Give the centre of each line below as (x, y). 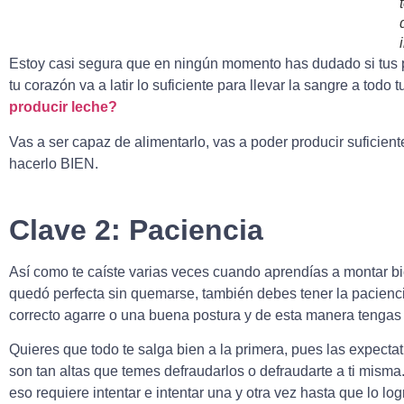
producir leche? (63, 107)
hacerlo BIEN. (54, 163)
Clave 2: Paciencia (136, 230)
